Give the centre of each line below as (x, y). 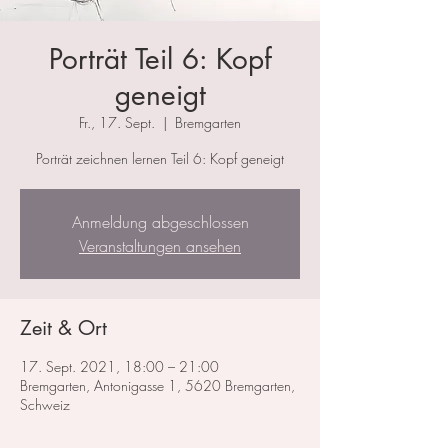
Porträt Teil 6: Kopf (160, 59)
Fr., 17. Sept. (117, 123)
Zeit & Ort (63, 328)
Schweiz (45, 405)
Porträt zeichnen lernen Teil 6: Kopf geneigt (160, 159)
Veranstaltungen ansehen (160, 246)
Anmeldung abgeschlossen (160, 222)
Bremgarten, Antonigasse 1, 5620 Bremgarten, (157, 386)
